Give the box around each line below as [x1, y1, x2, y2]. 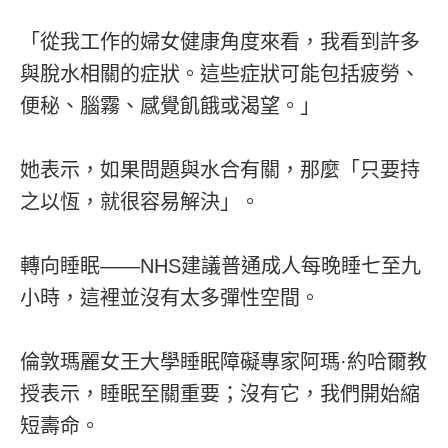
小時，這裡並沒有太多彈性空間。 [20, 286, 320, 309]
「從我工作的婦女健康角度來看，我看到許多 [20, 30, 420, 53]
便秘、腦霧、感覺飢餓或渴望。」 [20, 94, 320, 117]
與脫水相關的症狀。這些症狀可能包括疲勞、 [20, 62, 420, 85]
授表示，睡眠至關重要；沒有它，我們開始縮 [20, 382, 420, 405]
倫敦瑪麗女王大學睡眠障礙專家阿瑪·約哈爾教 [20, 350, 427, 373]
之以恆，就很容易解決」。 [20, 190, 260, 213]
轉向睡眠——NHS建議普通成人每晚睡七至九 [20, 254, 421, 277]
